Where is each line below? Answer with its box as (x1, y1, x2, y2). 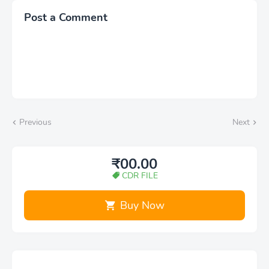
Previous (19, 116, 52, 128)
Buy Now (120, 198, 165, 213)
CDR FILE (121, 170, 158, 181)
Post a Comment (24, 10, 107, 25)
